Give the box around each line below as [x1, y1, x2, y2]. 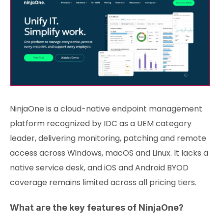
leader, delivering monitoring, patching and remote [10, 132, 206, 144]
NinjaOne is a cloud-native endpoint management [10, 103, 202, 114]
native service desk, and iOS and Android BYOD [10, 162, 189, 173]
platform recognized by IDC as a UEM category [10, 117, 192, 129]
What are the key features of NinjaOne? [10, 202, 184, 213]
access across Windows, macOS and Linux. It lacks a [10, 147, 208, 159]
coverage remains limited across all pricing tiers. [10, 176, 196, 188]
